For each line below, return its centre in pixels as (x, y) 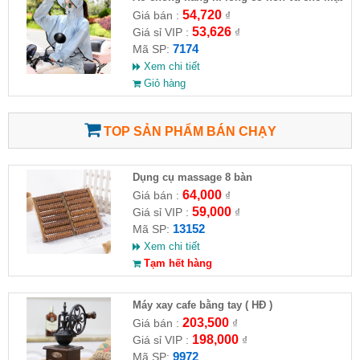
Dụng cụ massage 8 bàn (192, 177)
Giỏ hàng (163, 83)
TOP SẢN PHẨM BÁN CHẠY (188, 131)
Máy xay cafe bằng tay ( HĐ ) (202, 305)
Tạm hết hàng (176, 263)
